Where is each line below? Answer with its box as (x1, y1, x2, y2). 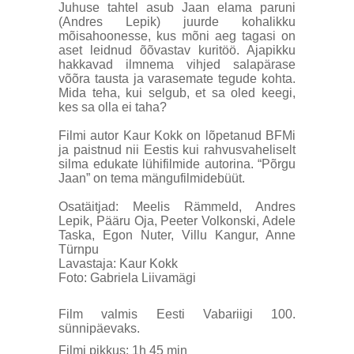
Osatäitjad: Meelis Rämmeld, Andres (58, 200, 296, 213)
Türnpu (58, 243, 99, 256)
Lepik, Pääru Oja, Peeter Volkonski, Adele (58, 214, 296, 228)
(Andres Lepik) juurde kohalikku (58, 15, 296, 28)
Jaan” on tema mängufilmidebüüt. (58, 171, 245, 185)
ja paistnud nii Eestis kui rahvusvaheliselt (58, 143, 296, 156)
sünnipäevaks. (58, 322, 140, 335)
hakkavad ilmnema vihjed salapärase (58, 58, 296, 71)
